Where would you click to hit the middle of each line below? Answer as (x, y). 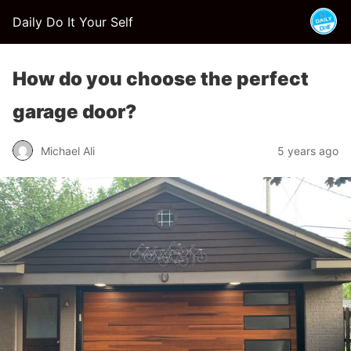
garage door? (74, 112)
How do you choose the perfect (161, 79)
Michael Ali (68, 150)
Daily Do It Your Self (73, 22)
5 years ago (308, 150)
